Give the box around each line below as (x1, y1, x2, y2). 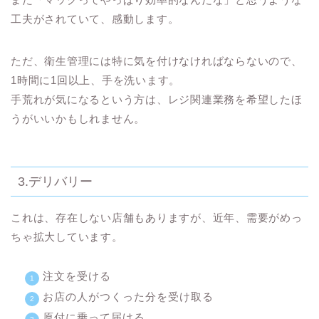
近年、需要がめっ (212, 211, 303, 224)
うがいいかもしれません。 (11, 113, 146, 125)
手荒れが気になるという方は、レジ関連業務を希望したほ (11, 93, 303, 106)
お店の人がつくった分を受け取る (43, 291, 214, 303)
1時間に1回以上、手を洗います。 (11, 74, 181, 87)
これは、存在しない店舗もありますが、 (11, 211, 213, 224)
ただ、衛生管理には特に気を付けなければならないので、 (11, 55, 303, 68)
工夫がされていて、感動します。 (11, 13, 179, 26)
